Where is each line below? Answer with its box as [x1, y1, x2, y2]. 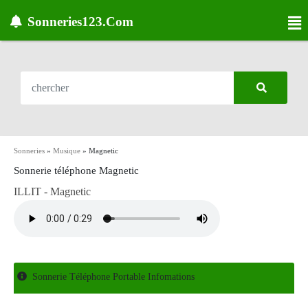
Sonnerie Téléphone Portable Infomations [32, 272, 195, 282]
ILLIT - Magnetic [14, 186, 91, 197]
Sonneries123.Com [27, 14, 133, 29]
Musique [53, 146, 80, 155]
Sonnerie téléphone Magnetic [14, 165, 139, 176]
